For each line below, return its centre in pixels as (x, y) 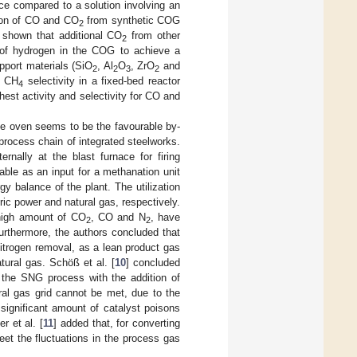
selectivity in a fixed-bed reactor (102, 81)
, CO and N (118, 218)
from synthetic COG (131, 21)
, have (165, 218)
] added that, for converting (117, 324)
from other (154, 36)
